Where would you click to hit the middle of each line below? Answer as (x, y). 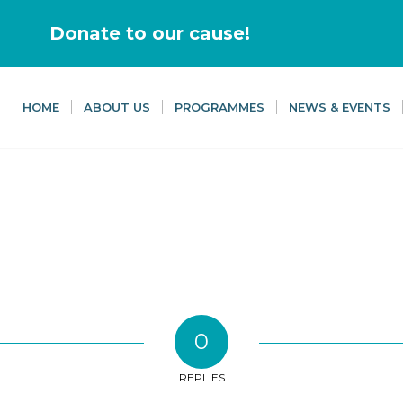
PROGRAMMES (219, 107)
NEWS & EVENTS (340, 107)
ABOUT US (117, 107)
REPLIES (201, 378)
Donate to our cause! (150, 33)
